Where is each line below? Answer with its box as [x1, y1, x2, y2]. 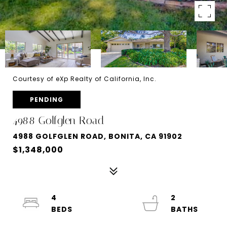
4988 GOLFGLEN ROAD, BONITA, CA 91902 [13, 131, 182, 141]
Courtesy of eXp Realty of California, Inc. [13, 74, 157, 83]
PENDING [30, 95, 63, 104]
